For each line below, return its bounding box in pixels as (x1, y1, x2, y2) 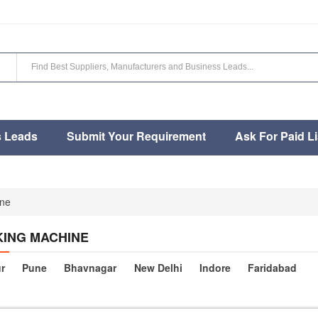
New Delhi (133, 261, 182, 275)
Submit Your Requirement (67, 128, 206, 144)
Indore (199, 261, 231, 275)
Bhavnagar (64, 261, 117, 275)
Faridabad (247, 261, 297, 275)
